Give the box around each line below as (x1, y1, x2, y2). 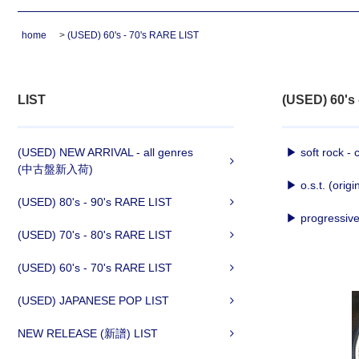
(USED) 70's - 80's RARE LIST (18, 228, 172, 242)
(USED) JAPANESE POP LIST (18, 294, 169, 308)
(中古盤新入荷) (18, 163, 93, 176)
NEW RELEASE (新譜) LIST (18, 327, 158, 341)
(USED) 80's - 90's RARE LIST (18, 196, 172, 209)
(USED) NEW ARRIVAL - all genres (18, 146, 193, 159)
